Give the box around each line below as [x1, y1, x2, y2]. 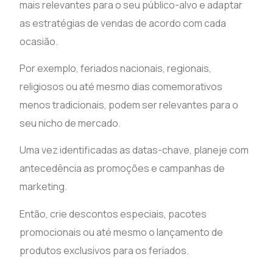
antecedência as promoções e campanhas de [19, 161, 225, 175]
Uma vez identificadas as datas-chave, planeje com [19, 143, 249, 157]
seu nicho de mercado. [19, 116, 121, 130]
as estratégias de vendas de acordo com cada [19, 16, 227, 30]
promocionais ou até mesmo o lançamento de [19, 225, 224, 239]
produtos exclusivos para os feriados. [19, 243, 190, 257]
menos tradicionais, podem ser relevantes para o [19, 97, 239, 112]
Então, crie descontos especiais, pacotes [19, 207, 207, 221]
